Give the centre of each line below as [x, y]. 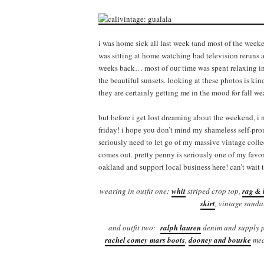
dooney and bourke [220, 240]
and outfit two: [132, 228]
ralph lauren [180, 228]
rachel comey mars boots [145, 240]
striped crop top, [214, 191]
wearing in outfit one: [135, 191]
